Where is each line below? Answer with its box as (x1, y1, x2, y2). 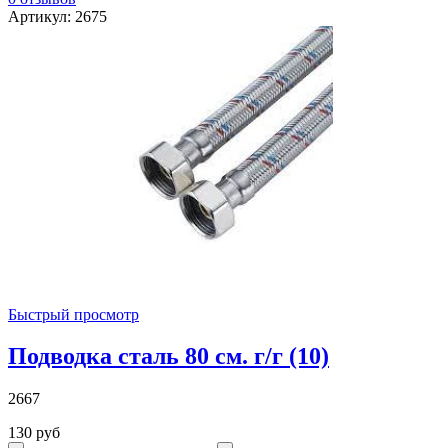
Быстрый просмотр (8, 305, 139, 323)
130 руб (8, 424, 60, 442)
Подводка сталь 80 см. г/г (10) (8, 343, 329, 370)
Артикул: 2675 (8, 7, 107, 25)
